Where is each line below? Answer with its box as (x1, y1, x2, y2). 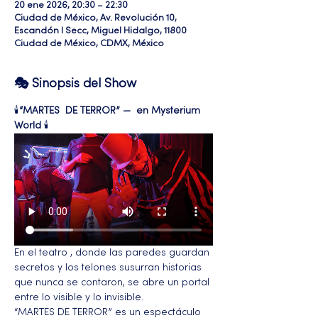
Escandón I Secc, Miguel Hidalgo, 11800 (14, 27, 187, 35)
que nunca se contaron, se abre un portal (14, 278, 212, 287)
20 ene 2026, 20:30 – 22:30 (14, 1, 128, 10)
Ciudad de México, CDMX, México (14, 40, 164, 48)
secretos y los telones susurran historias (14, 263, 204, 273)
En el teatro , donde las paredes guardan (14, 248, 212, 258)
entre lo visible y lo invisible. (14, 292, 143, 302)
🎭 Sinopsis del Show (14, 78, 136, 90)
